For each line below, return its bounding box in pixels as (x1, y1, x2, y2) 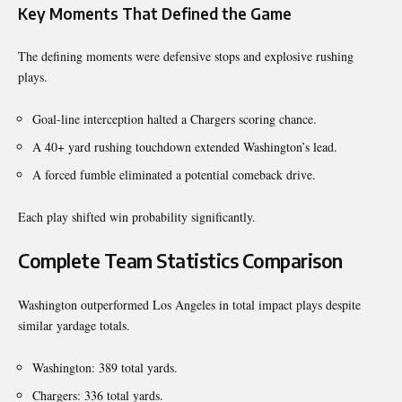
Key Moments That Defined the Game (18, 3, 292, 23)
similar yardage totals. (18, 316, 130, 334)
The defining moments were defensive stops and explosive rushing (18, 47, 354, 65)
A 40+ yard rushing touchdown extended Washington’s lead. (32, 137, 337, 155)
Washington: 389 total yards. (32, 358, 178, 376)
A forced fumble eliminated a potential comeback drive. (32, 165, 316, 183)
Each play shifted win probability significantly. (18, 207, 256, 225)
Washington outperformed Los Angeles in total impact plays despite (18, 295, 361, 313)
